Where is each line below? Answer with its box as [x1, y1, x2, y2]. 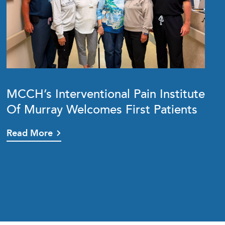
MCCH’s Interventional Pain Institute [7, 83, 205, 103]
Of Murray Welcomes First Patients [7, 99, 198, 119]
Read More [7, 126, 53, 140]
